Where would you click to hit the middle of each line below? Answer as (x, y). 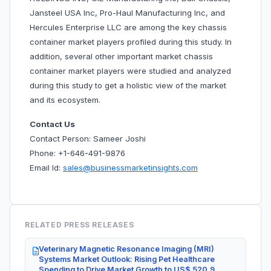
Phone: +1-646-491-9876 (77, 153)
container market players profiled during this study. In (131, 42)
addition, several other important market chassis (121, 57)
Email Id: (46, 168)
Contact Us (52, 124)
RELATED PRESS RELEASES (80, 225)
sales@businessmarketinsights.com (130, 168)
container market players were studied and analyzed (130, 71)
